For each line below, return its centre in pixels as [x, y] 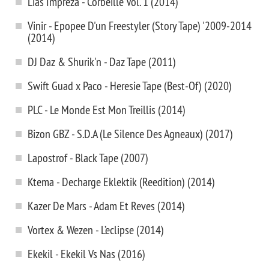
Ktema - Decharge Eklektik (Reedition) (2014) [121, 182]
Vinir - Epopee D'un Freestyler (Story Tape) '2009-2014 [140, 26]
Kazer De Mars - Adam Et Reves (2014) [106, 206]
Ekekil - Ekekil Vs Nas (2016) [86, 254]
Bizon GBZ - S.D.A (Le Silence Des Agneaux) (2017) [130, 134]
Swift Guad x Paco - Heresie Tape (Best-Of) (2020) [130, 86]
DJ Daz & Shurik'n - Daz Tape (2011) [102, 62]
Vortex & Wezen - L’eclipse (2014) [96, 230]
